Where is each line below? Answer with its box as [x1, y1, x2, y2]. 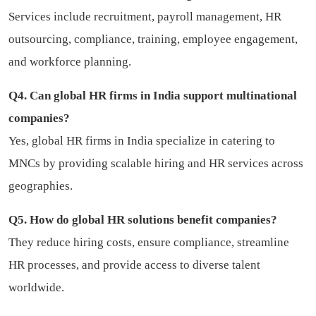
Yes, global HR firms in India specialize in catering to [8, 133, 275, 147]
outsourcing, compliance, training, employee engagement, [8, 32, 298, 46]
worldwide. [8, 280, 64, 294]
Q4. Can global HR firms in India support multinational [8, 88, 297, 102]
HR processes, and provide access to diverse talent [8, 257, 260, 272]
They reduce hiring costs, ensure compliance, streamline [8, 235, 289, 249]
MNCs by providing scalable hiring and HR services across [8, 156, 303, 170]
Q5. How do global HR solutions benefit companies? [8, 212, 277, 226]
